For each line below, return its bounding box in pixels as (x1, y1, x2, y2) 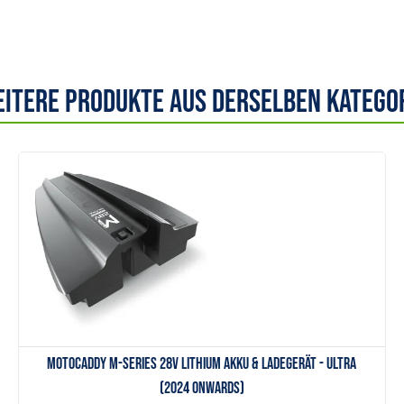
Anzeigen (175, 195, 228, 210)
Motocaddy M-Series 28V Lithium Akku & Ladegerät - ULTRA (47, 354, 357, 374)
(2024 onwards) (159, 379, 244, 399)
